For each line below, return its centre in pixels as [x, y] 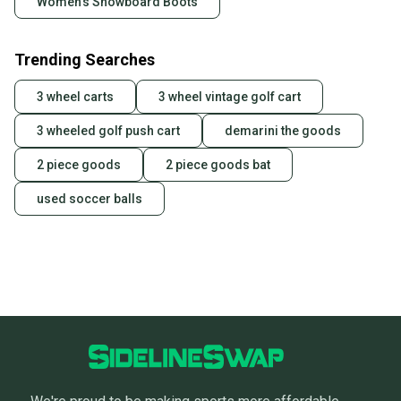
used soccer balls [90, 199]
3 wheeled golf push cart [108, 131]
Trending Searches [85, 60]
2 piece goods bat [218, 165]
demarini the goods [283, 131]
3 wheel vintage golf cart [230, 97]
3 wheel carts [75, 97]
